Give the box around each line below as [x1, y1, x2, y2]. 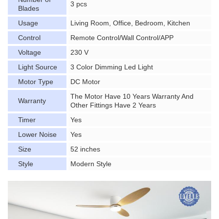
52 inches [70, 145, 100, 153]
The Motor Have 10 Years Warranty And [70, 92, 194, 100]
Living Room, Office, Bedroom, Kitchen [70, 19, 190, 27]
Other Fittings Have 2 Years [70, 101, 156, 109]
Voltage [18, 48, 41, 56]
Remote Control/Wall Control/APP [70, 34, 174, 42]
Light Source [18, 63, 57, 71]
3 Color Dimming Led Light [70, 63, 153, 71]
